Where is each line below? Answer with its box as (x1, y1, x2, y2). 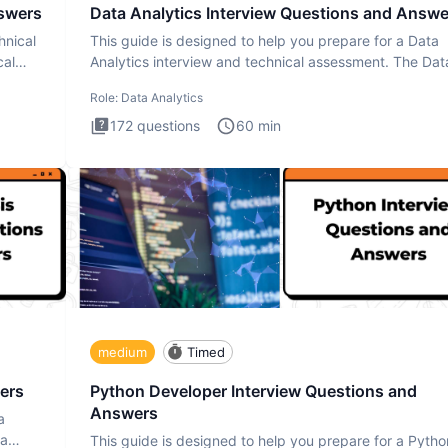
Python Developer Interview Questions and (90, 381, 417, 402)
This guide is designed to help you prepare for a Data (90, 32, 439, 50)
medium (98, 343, 147, 360)
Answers (90, 403, 158, 424)
